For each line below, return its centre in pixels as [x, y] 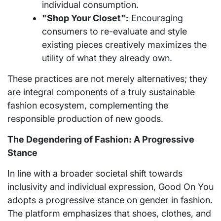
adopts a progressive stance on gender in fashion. [110, 200]
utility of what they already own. [107, 58]
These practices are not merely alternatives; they [107, 78]
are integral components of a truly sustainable [101, 92]
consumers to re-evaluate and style [114, 31]
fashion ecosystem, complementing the [88, 105]
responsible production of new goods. [85, 118]
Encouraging [156, 18]
